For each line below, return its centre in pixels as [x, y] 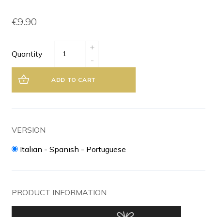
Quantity [27, 54]
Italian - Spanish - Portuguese [73, 149]
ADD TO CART [74, 79]
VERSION [29, 130]
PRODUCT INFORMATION [59, 192]
